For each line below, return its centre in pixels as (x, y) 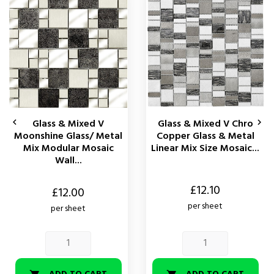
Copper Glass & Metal (205, 136)
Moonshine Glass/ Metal (68, 136)
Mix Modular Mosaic (68, 148)
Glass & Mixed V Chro (205, 124)
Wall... (68, 161)
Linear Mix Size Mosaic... (206, 148)
